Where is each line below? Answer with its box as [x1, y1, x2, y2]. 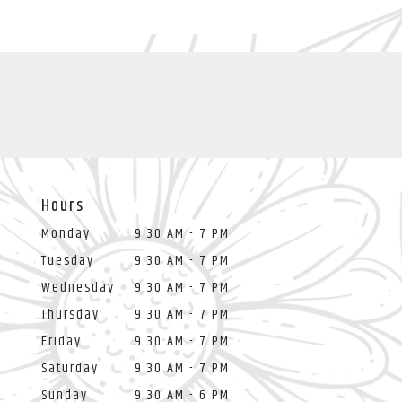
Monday [41, 223, 91, 246]
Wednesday [41, 276, 115, 300]
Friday [41, 330, 82, 354]
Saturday [41, 357, 99, 380]
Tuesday [41, 249, 94, 273]
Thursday [41, 303, 100, 327]
